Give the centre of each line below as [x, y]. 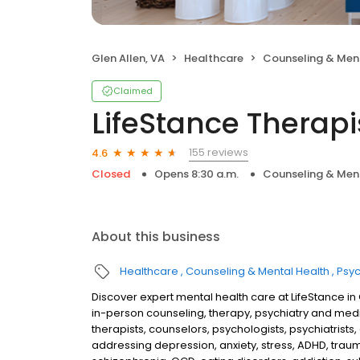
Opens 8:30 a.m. [196, 174]
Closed [111, 174]
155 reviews [219, 152]
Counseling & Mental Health [258, 271]
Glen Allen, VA [128, 58]
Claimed [133, 91]
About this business [156, 237]
